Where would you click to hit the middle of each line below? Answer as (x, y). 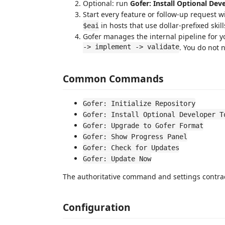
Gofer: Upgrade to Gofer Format (143, 125)
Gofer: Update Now (117, 158)
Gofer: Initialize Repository (139, 103)
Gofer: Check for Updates (131, 147)
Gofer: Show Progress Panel (135, 136)
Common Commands (113, 78)
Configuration (97, 207)
